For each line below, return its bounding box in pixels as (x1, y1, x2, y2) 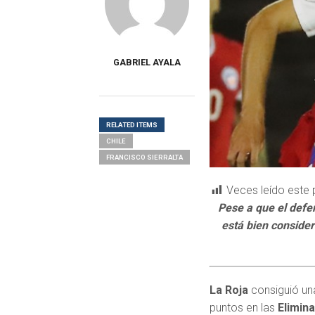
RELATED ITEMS (105, 121, 157, 129)
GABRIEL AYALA (112, 57, 181, 67)
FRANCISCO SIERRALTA (105, 153, 183, 161)
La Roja (210, 283, 249, 297)
